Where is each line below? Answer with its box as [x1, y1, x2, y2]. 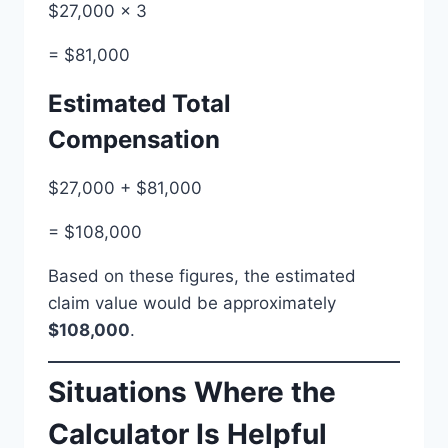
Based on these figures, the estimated [48, 265, 356, 286]
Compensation [48, 124, 220, 154]
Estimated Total [48, 88, 231, 118]
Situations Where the [48, 375, 336, 409]
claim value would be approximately [48, 292, 336, 313]
